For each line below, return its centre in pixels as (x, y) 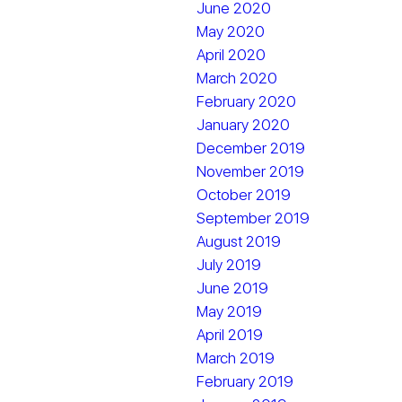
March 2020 (237, 78)
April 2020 (232, 55)
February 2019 (245, 381)
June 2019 (233, 288)
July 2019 (229, 265)
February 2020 (247, 101)
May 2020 (231, 31)
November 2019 (251, 171)
